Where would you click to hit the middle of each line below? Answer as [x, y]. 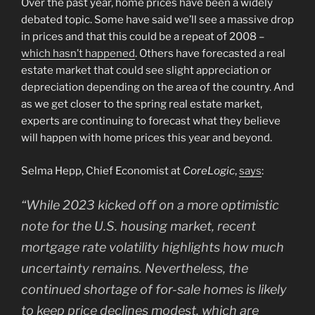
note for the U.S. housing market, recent [139, 226]
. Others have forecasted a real [210, 54]
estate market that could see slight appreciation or [146, 71]
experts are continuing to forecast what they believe [151, 121]
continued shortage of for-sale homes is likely [154, 290]
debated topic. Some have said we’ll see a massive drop [157, 20]
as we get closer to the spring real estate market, [142, 104]
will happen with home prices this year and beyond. [147, 138]
